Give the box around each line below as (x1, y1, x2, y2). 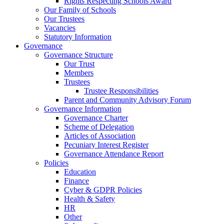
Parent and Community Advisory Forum (64, 95, 191, 104)
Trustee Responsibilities (84, 86, 158, 95)
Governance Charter (64, 113, 128, 122)
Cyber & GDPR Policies (64, 185, 142, 194)
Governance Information (44, 104, 121, 113)
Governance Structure (44, 50, 113, 59)
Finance (64, 176, 89, 185)
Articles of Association (64, 131, 135, 140)
